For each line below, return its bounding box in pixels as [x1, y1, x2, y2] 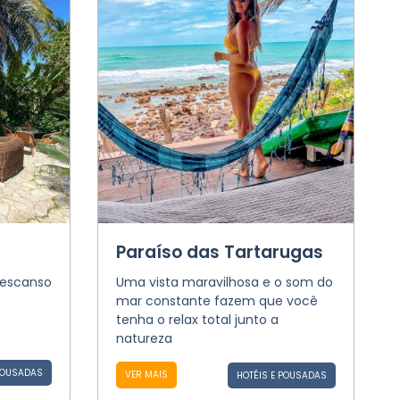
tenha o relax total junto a [115, 311, 279, 329]
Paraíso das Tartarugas [115, 240, 323, 264]
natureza [115, 329, 172, 347]
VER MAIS [124, 368, 168, 381]
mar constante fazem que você [115, 292, 318, 310]
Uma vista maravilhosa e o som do [115, 273, 333, 291]
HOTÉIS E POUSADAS [236, 369, 327, 382]
